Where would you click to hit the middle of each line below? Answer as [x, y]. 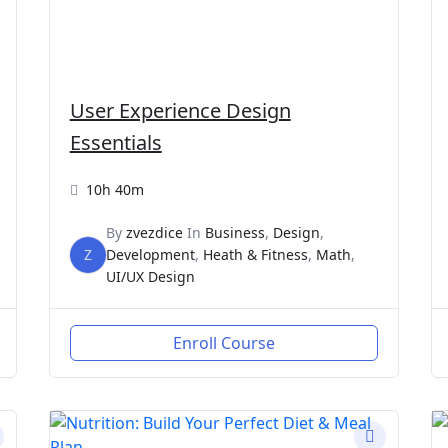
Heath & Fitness [255, 254]
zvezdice [154, 232]
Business [234, 232]
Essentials [115, 142]
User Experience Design [180, 110]
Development [150, 254]
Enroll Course [223, 342]
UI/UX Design [150, 276]
